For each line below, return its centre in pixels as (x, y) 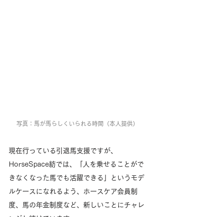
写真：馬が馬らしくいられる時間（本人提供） (77, 124)
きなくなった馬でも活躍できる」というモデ (77, 178)
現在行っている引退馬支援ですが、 (63, 151)
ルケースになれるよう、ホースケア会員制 (73, 192)
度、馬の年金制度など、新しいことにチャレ (77, 205)
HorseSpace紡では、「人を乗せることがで (76, 164)
